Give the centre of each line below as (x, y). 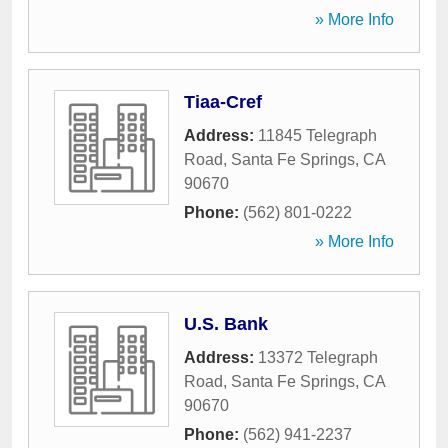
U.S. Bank (226, 324)
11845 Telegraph (317, 135)
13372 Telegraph (318, 357)
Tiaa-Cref (223, 102)
